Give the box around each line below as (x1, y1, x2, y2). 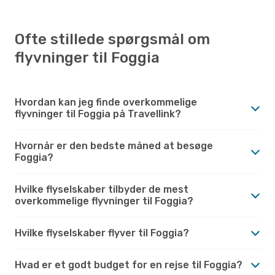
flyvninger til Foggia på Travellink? (15, 107, 181, 120)
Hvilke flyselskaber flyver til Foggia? (15, 227, 189, 239)
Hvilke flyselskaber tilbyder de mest (15, 183, 188, 195)
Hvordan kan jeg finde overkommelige (15, 96, 197, 108)
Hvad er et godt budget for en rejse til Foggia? (15, 258, 242, 271)
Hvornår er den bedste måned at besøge (15, 139, 213, 152)
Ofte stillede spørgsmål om (15, 30, 210, 48)
